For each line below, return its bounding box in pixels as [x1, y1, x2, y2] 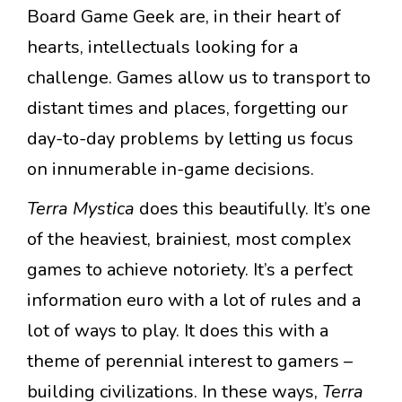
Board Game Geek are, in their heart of [27, 4, 341, 30]
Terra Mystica [27, 197, 139, 222]
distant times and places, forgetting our [27, 96, 348, 121]
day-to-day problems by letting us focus [27, 127, 354, 152]
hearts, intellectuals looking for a [27, 35, 298, 60]
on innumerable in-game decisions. [27, 157, 314, 182]
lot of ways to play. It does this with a [27, 319, 328, 344]
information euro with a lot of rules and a [27, 288, 361, 313]
